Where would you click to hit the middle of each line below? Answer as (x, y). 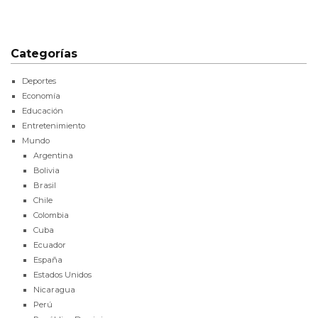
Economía (41, 95)
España (48, 259)
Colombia (51, 215)
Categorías (44, 53)
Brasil (45, 185)
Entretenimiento (54, 125)
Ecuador (50, 245)
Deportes (39, 81)
